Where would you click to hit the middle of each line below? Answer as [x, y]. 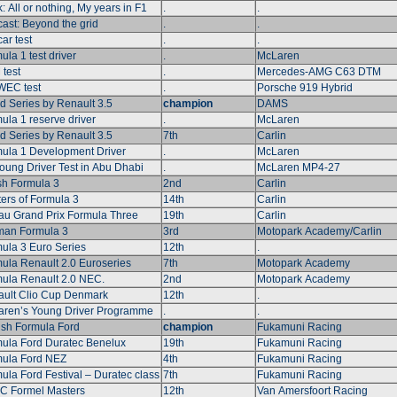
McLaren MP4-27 [298, 168]
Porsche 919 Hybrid [304, 88]
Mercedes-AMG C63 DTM [319, 72]
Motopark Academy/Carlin [319, 232]
